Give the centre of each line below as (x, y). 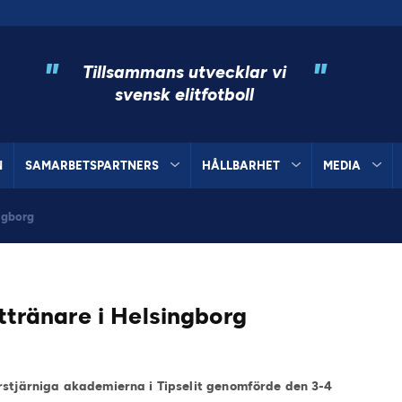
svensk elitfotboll (185, 94)
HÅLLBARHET (240, 165)
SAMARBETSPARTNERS (92, 165)
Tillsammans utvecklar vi (185, 72)
